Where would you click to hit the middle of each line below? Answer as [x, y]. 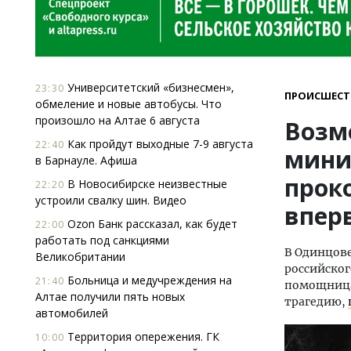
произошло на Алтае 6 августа [118, 120]
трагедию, [316, 302]
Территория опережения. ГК [142, 337]
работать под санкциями [102, 240]
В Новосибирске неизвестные [146, 184]
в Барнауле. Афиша [86, 160]
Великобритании [80, 257]
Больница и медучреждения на [148, 280]
